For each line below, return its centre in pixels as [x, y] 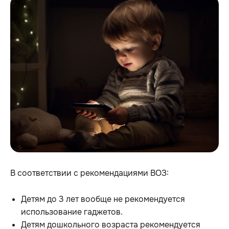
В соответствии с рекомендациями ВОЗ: [89, 173]
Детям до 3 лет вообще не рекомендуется [103, 199]
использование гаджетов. [72, 212]
